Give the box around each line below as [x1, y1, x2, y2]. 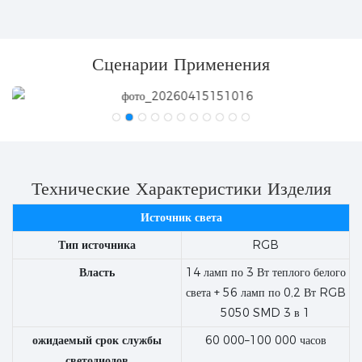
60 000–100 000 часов [204, 333, 326, 348]
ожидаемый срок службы [32, 333, 162, 348]
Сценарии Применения [92, 53, 270, 75]
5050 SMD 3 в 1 [221, 305, 310, 321]
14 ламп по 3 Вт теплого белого [185, 265, 346, 280]
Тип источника [58, 238, 136, 253]
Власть [79, 265, 115, 280]
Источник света [140, 210, 222, 225]
